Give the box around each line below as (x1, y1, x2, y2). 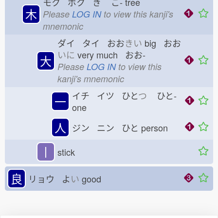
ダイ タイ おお (57, 36, 125, 49)
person (139, 121, 175, 134)
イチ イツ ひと (72, 89, 138, 102)
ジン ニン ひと (72, 121, 139, 134)
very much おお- (75, 48, 145, 61)
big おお (142, 36, 181, 49)
